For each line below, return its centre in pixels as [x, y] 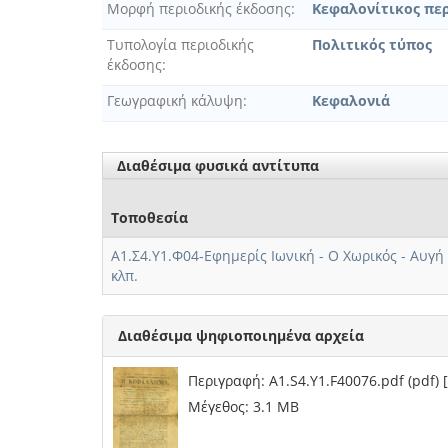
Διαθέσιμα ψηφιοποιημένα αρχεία [241, 335]
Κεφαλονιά [351, 100]
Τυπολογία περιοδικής [180, 44]
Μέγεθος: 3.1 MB [243, 406]
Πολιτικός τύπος [372, 44]
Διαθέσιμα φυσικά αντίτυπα [217, 165]
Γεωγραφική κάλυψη [175, 100]
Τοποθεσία [149, 217]
